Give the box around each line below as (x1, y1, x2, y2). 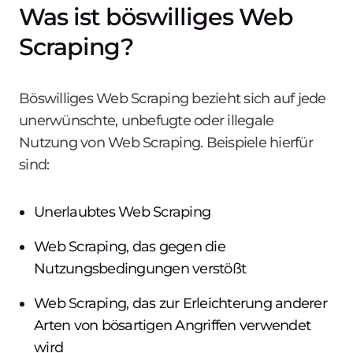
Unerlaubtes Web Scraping (34, 203, 211, 221)
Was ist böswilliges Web (19, 2, 293, 32)
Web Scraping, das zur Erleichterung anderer (34, 294, 327, 312)
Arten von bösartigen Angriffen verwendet (34, 316, 311, 334)
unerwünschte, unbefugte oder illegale (19, 111, 274, 129)
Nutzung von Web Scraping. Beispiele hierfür (19, 133, 313, 151)
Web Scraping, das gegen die (34, 237, 225, 255)
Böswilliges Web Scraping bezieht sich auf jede (19, 89, 326, 107)
